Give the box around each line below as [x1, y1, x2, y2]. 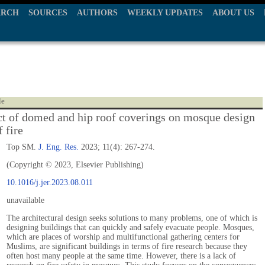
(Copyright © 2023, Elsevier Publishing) [7, 160, 144, 169]
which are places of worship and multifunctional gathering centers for [7, 232, 240, 241]
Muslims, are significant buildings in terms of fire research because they [7, 242, 247, 251]
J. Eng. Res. [38, 143, 79, 151]
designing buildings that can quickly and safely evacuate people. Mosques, [7, 223, 254, 232]
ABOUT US [212, 8, 254, 17]
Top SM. [7, 143, 38, 151]
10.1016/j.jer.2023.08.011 [7, 178, 93, 187]
